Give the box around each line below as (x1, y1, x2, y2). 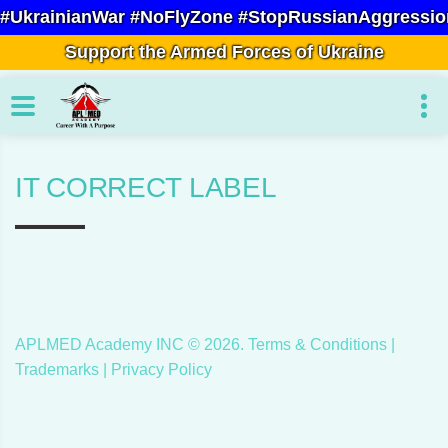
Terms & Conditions (248, 335, 387, 353)
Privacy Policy (111, 360, 212, 378)
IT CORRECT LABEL (15, 172, 277, 203)
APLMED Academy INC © (15, 335, 204, 353)
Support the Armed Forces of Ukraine (64, 42, 384, 62)
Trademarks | (15, 360, 111, 378)
